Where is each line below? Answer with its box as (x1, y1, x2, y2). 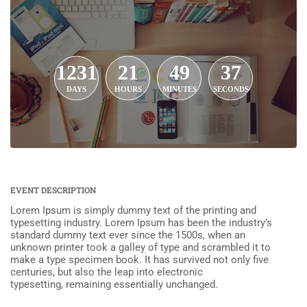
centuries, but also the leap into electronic (10, 266, 203, 279)
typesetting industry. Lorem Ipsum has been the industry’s (10, 217, 272, 230)
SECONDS (212, 84, 249, 93)
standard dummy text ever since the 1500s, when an (10, 229, 245, 242)
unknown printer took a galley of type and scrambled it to (10, 241, 271, 254)
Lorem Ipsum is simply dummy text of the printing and (10, 204, 256, 217)
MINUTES (162, 84, 197, 93)
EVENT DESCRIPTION (10, 184, 96, 196)
